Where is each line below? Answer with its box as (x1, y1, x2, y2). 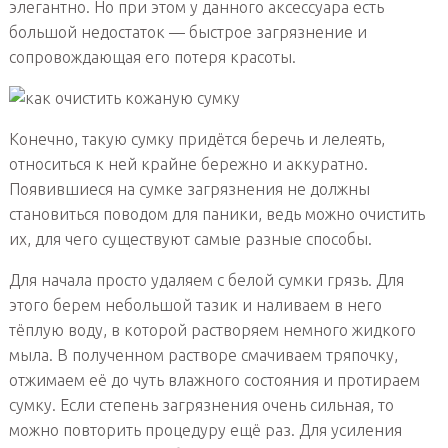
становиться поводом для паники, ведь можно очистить (8, 205, 425, 224)
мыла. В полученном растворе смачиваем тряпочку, (8, 346, 398, 365)
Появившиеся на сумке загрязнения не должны (8, 180, 370, 199)
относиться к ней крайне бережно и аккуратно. (8, 155, 368, 174)
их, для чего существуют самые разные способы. (8, 230, 372, 249)
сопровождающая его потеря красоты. (8, 48, 296, 67)
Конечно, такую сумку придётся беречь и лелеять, (8, 130, 385, 149)
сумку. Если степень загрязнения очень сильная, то (8, 396, 394, 415)
